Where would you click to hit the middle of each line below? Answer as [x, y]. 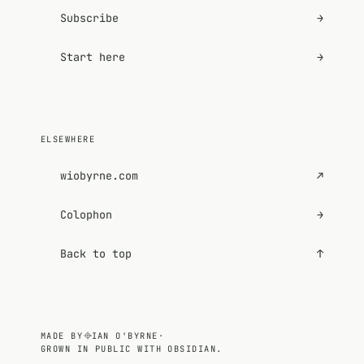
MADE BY [62, 335]
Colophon [86, 215]
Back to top [95, 254]
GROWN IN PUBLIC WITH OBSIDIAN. [131, 348]
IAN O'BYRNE [125, 335]
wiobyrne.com [99, 175]
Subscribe [89, 18]
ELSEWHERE [68, 139]
